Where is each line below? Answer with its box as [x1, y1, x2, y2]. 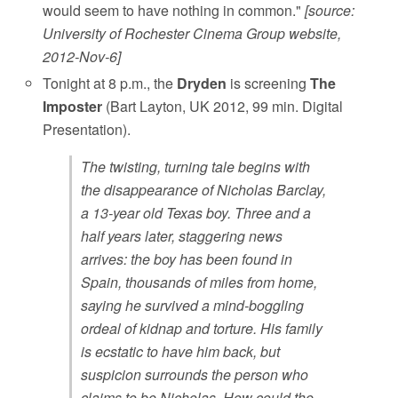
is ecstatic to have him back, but [81, 341, 281, 362]
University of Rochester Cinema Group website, [43, 23, 342, 44]
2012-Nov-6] [43, 46, 122, 68]
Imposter [43, 96, 103, 117]
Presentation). [43, 119, 131, 140]
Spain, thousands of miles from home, [81, 272, 318, 293]
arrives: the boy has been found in [81, 249, 293, 270]
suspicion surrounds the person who [81, 364, 309, 386]
